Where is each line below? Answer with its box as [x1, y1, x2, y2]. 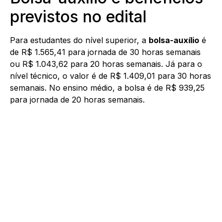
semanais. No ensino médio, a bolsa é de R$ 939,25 [10, 82, 205, 93]
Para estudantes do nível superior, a [10, 35, 149, 45]
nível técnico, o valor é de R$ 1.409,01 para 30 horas [10, 70, 211, 81]
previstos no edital [10, 6, 147, 26]
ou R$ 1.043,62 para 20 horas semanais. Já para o [10, 58, 202, 69]
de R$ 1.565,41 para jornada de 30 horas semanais [10, 47, 201, 57]
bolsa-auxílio [149, 35, 199, 45]
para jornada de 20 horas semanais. [10, 94, 145, 105]
